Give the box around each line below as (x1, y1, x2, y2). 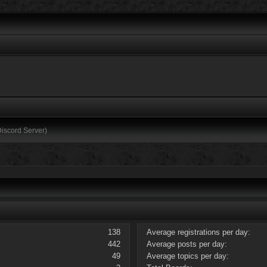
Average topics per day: (147, 252, 229, 261)
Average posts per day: (147, 240, 228, 249)
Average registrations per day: (147, 228, 251, 237)
